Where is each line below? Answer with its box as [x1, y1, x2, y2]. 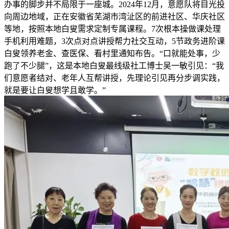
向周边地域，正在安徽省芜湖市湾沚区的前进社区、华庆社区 [4, 12, 225, 21]
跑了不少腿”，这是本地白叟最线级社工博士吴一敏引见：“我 [4, 61, 224, 70]
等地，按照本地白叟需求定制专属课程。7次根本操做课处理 [4, 24, 221, 33]
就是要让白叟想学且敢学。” [4, 85, 106, 95]
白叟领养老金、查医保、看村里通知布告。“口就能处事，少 [4, 49, 220, 58]
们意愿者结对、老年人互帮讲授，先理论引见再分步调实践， [4, 73, 225, 82]
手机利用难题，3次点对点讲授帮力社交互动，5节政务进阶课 [4, 36, 225, 45]
